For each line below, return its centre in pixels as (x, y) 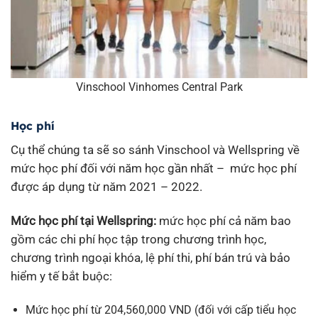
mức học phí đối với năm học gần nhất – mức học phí (154, 169)
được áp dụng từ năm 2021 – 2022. (106, 187)
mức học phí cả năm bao (224, 221)
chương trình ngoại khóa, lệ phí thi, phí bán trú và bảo (150, 258)
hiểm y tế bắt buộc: (61, 276)
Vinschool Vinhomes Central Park (159, 87)
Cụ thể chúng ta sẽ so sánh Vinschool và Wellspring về (155, 150)
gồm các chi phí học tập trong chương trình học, (138, 240)
